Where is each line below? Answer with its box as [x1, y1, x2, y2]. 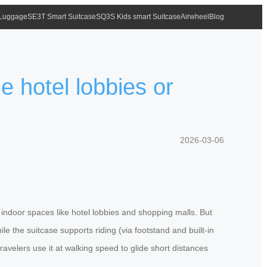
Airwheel [181, 13, 209, 21]
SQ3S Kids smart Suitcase [96, 13, 181, 21]
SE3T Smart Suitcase [27, 13, 96, 21]
